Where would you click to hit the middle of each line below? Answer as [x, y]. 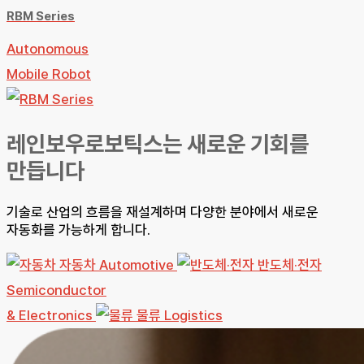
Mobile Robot [49, 74]
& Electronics [50, 316]
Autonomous [48, 48]
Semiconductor [56, 290]
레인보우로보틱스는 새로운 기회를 [158, 144]
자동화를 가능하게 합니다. [78, 230]
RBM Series [41, 16]
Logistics [193, 316]
